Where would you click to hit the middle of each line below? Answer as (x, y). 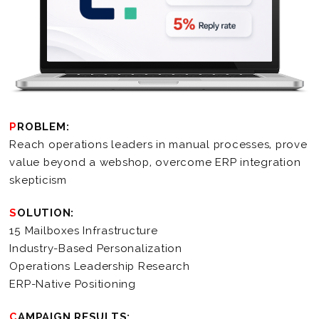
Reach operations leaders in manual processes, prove (158, 144)
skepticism (38, 180)
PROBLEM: (43, 126)
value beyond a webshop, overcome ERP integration (155, 162)
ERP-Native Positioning (73, 284)
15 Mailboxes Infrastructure (84, 230)
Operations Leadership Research (100, 266)
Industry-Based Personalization (96, 248)
